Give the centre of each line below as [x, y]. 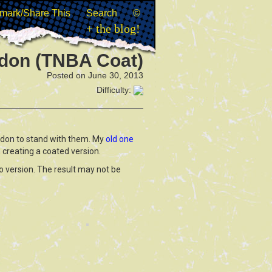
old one [120, 139]
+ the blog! [113, 29]
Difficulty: [115, 90]
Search [102, 13]
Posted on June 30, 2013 [95, 75]
